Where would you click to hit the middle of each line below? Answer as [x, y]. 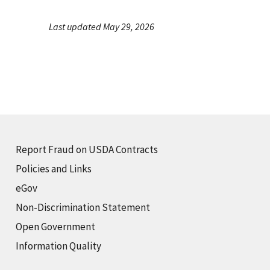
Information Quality [58, 246]
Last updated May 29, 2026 [102, 27]
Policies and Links [54, 169]
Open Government [55, 227]
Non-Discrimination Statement [83, 208]
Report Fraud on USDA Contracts [87, 150]
